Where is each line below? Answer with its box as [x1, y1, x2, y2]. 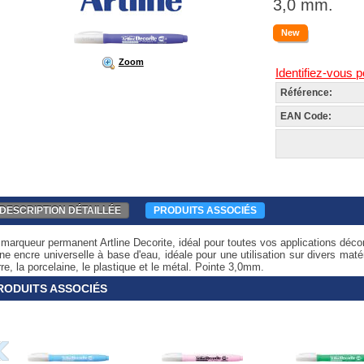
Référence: [280, 87, 332, 98]
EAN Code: [280, 110, 331, 122]
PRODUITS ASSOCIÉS [153, 205, 257, 216]
